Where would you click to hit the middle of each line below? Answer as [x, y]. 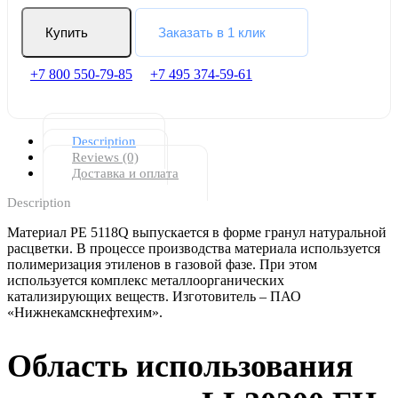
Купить [67, 32]
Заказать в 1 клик [212, 32]
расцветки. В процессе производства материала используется [194, 248]
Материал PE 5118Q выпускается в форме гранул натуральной [197, 232]
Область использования [180, 366]
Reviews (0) [105, 157]
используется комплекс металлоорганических [146, 280]
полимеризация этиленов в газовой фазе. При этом [162, 264]
